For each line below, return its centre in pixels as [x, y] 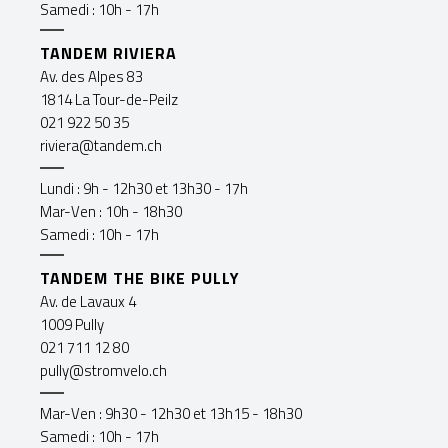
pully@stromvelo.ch [103, 370]
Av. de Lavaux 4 [88, 301]
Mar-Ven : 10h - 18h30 [111, 211]
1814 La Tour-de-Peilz [109, 99]
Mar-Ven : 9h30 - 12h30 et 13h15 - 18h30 [171, 413]
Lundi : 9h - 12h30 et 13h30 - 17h [144, 188]
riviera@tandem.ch [101, 145]
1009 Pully [72, 324]
